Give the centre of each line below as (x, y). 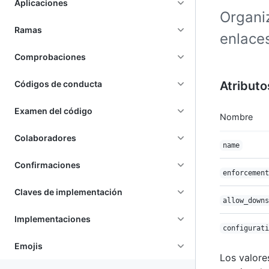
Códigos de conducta (58, 84)
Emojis (29, 246)
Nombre (236, 117)
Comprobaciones (50, 57)
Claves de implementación (68, 192)
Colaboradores (45, 138)
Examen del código (53, 111)
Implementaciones (53, 219)
